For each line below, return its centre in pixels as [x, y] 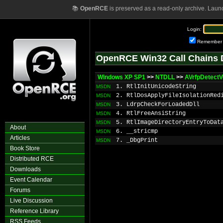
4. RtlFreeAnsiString [151, 113]
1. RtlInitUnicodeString [156, 87]
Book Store [25, 148]
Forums [20, 190]
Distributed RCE [32, 159]
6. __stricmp [137, 131]
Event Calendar [31, 180]
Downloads [25, 169]
